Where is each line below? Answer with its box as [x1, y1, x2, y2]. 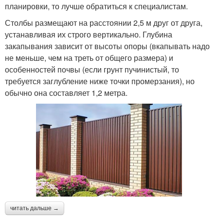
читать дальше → [10, 205, 59, 212]
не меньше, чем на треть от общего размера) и [5, 52, 173, 64]
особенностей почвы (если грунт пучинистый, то [5, 64, 179, 75]
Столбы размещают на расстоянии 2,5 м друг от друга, [5, 17, 202, 29]
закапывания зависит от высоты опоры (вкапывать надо [5, 40, 210, 52]
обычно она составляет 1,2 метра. [5, 87, 127, 99]
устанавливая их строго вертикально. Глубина [5, 29, 172, 40]
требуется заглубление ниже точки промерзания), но [5, 75, 195, 87]
